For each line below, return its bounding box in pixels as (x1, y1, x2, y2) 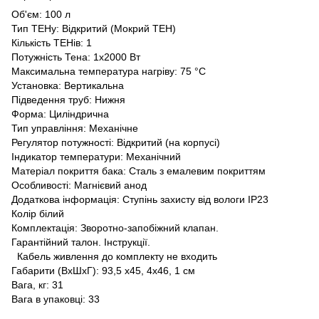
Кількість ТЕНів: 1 (11, 36, 92, 48)
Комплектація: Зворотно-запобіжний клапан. (11, 221, 219, 234)
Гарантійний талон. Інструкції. (11, 236, 150, 248)
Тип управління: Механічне (11, 122, 138, 134)
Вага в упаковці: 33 (11, 293, 100, 305)
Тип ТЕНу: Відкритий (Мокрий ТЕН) (11, 22, 176, 34)
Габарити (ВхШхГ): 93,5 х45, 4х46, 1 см (11, 264, 195, 276)
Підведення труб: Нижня (11, 93, 125, 105)
